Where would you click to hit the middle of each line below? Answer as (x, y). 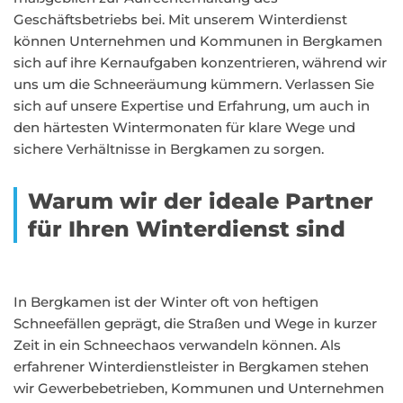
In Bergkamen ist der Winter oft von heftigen (166, 302)
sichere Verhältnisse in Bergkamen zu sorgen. (169, 149)
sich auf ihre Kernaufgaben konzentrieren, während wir (200, 63)
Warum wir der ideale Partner (201, 201)
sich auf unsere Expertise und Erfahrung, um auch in (192, 106)
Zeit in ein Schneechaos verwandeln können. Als (177, 345)
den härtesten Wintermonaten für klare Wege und (184, 127)
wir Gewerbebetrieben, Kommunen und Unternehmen (199, 388)
